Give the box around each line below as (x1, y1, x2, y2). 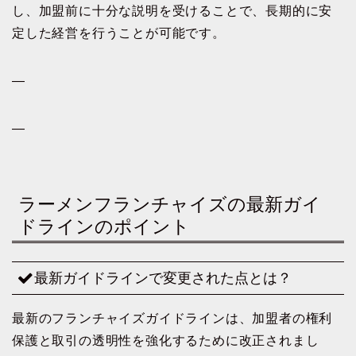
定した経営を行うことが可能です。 (12, 25, 226, 40)
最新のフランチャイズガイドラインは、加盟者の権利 (12, 311, 333, 325)
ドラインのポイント (18, 216, 190, 238)
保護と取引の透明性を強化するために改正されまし (12, 333, 319, 347)
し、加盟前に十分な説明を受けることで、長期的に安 (12, 3, 333, 17)
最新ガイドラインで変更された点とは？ (34, 269, 292, 286)
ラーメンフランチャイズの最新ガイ (18, 194, 321, 215)
